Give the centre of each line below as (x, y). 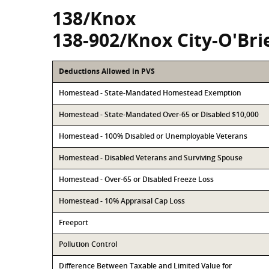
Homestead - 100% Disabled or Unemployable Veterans (153, 136)
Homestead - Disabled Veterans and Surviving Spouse (151, 158)
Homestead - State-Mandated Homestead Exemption (150, 93)
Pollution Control (88, 244)
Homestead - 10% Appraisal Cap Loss (122, 201)
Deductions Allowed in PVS (107, 71)
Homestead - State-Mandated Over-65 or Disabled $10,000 (159, 114)
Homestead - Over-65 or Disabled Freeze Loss (136, 179)
